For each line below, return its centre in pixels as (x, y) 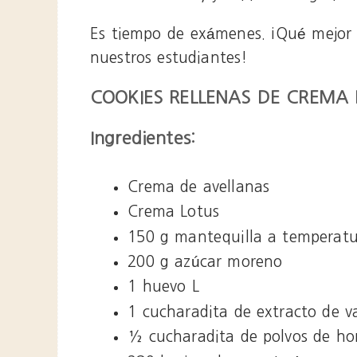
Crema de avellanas (199, 186)
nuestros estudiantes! (169, 58)
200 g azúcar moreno (205, 261)
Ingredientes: (143, 138)
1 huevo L (163, 287)
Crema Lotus (174, 212)
